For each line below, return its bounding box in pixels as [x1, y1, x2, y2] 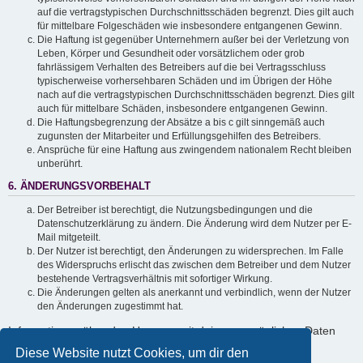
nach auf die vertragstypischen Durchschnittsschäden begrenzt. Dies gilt [37, 88, 354, 100]
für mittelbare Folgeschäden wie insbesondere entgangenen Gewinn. [37, 19, 342, 32]
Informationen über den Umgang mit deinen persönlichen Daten [8, 323, 335, 337]
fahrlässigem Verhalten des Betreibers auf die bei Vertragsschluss [37, 61, 326, 73]
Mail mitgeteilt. [37, 232, 100, 244]
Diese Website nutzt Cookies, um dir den [15, 345, 250, 360]
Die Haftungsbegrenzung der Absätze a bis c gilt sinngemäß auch [37, 116, 325, 128]
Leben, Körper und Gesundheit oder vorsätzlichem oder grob [37, 47, 305, 59]
